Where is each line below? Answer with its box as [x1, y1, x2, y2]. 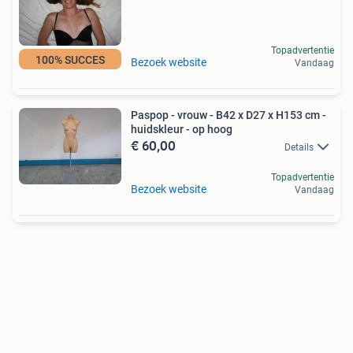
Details [284, 141, 314, 153]
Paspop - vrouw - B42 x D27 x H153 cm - [131, 108, 326, 121]
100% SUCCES [35, 53, 105, 66]
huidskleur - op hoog [131, 122, 232, 136]
